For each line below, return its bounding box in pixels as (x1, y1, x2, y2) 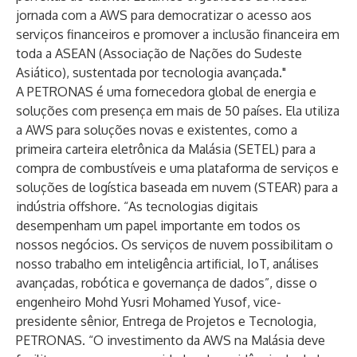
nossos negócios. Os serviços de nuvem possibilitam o (16, 237, 333, 253)
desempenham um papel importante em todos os (16, 218, 300, 233)
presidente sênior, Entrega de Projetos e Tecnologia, (16, 313, 316, 329)
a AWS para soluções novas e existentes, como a (16, 122, 297, 138)
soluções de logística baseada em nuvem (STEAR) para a (16, 179, 338, 195)
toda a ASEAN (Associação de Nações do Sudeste (16, 45, 302, 61)
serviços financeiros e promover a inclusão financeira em (16, 26, 339, 42)
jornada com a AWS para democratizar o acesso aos (16, 7, 312, 23)
